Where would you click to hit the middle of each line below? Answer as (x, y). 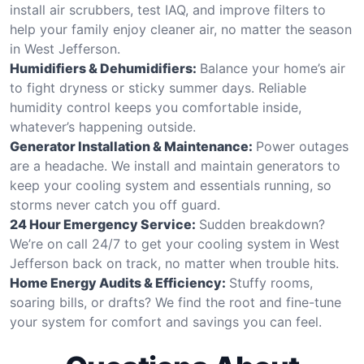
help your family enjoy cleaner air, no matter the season (181, 29)
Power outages (302, 146)
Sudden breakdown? (262, 224)
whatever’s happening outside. (103, 126)
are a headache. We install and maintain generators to (175, 165)
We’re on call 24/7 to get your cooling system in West (175, 243)
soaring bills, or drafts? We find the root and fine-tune (175, 302)
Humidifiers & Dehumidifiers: (103, 68)
